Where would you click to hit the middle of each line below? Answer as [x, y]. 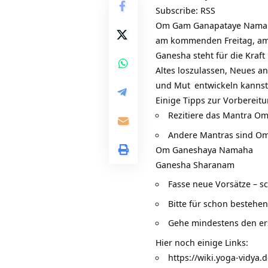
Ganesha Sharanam [195, 164]
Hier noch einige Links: [202, 242]
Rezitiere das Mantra [211, 115]
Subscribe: [178, 10]
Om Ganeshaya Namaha [204, 149]
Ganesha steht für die [200, 55]
